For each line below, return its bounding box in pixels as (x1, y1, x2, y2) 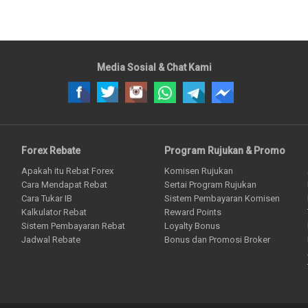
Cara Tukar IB (21, 193, 72, 204)
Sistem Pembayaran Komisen (164, 193, 280, 204)
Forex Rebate (21, 144, 80, 156)
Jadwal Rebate (21, 234, 80, 245)
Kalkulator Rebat (21, 207, 87, 218)
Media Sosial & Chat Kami (96, 61, 212, 73)
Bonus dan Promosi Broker (164, 234, 270, 245)
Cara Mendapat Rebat (21, 179, 107, 190)
